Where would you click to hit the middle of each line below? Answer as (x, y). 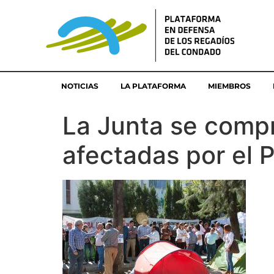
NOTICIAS (80, 86)
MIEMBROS (229, 86)
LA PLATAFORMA (153, 86)
